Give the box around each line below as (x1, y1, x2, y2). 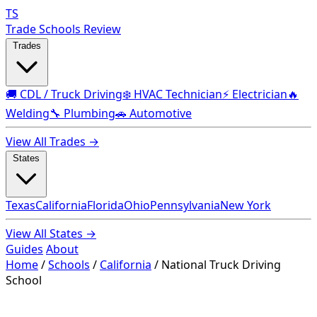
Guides (6, 241, 43, 257)
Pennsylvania (150, 197, 220, 213)
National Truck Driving (161, 257, 281, 272)
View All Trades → (6, 134, 99, 149)
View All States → (6, 226, 96, 241)
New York (220, 197, 271, 213)
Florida (87, 197, 124, 213)
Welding (6, 105, 50, 121)
